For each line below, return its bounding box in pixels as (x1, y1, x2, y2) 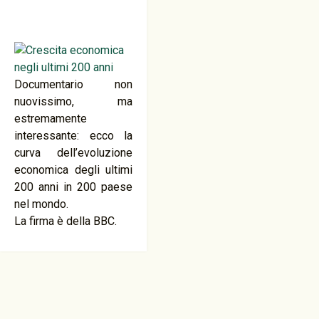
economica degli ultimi (14, 163, 133, 177)
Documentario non (14, 78, 133, 91)
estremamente (14, 112, 87, 125)
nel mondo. (14, 197, 68, 211)
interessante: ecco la (14, 129, 133, 142)
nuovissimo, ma (14, 95, 133, 108)
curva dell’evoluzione (14, 146, 133, 159)
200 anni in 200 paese (14, 180, 133, 194)
